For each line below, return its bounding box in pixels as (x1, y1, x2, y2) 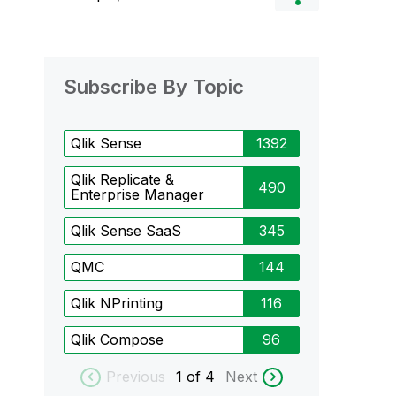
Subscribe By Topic (63, 75, 244, 98)
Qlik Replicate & (70, 171, 174, 188)
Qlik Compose (70, 331, 164, 348)
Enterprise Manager (70, 186, 204, 203)
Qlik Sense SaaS (70, 222, 181, 240)
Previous (105, 368, 165, 385)
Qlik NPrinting (70, 294, 163, 312)
